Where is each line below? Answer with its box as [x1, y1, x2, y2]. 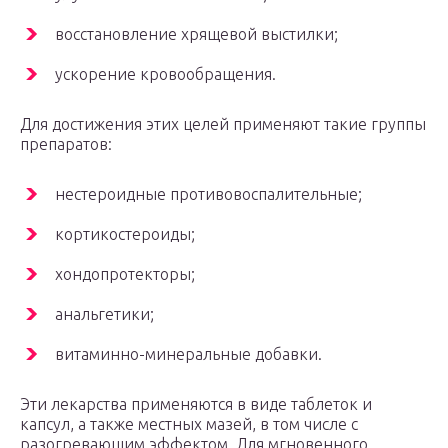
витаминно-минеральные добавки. [55, 345, 322, 364]
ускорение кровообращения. [55, 65, 276, 84]
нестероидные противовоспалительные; [55, 185, 362, 204]
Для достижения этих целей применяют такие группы [20, 115, 426, 134]
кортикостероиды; [55, 225, 195, 244]
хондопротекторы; [55, 265, 195, 284]
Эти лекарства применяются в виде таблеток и [20, 395, 372, 414]
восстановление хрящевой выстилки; [55, 25, 338, 44]
